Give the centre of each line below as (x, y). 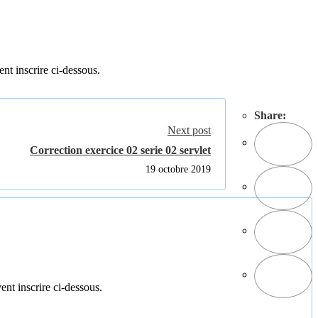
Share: (270, 115)
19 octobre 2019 (178, 169)
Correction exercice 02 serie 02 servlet (120, 150)
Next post (189, 130)
